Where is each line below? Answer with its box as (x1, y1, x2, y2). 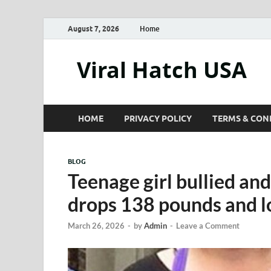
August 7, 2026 (68, 24, 119, 33)
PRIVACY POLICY (124, 113, 192, 123)
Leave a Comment (176, 221, 240, 231)
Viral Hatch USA (77, 55, 247, 85)
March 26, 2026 (68, 221, 125, 231)
